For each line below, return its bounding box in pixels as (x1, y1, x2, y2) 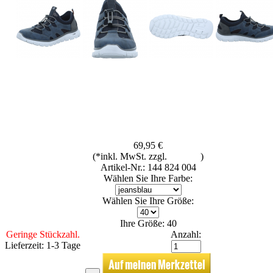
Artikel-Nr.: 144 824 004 (100, 161, 196, 172)
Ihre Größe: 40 (119, 218, 177, 229)
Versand (169, 151, 200, 161)
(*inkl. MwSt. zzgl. (93, 151, 169, 161)
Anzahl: (171, 229, 201, 239)
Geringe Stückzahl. (5, 229, 80, 239)
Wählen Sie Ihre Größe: (102, 195, 194, 206)
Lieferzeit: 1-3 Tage (5, 239, 80, 250)
